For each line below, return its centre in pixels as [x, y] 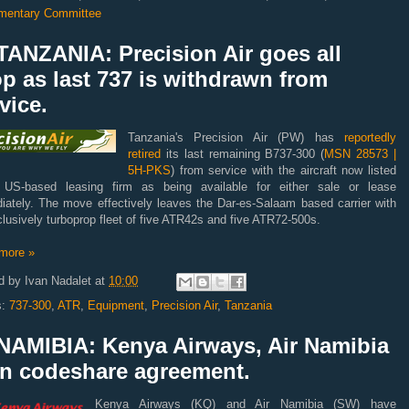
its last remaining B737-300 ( [243, 154]
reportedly [370, 137]
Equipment [116, 305]
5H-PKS [149, 170]
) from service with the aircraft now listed [283, 170]
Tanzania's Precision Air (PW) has [236, 137]
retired [144, 154]
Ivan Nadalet [58, 281]
